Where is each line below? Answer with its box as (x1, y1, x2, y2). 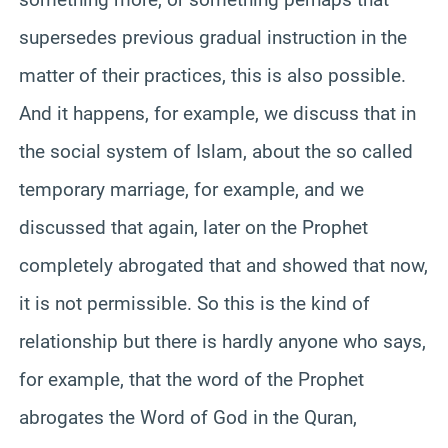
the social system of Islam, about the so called (19, 139, 413, 163)
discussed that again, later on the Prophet (19, 215, 368, 239)
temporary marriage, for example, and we (19, 177, 364, 201)
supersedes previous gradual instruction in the (19, 25, 407, 49)
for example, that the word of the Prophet (19, 367, 364, 391)
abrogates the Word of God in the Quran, (19, 405, 357, 429)
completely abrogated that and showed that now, (19, 253, 428, 277)
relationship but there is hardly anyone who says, (19, 329, 426, 353)
